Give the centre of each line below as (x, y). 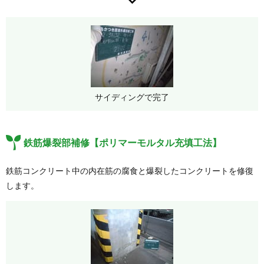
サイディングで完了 (132, 97)
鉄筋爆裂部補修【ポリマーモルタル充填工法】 (123, 143)
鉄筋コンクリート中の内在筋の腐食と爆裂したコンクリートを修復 (130, 171)
